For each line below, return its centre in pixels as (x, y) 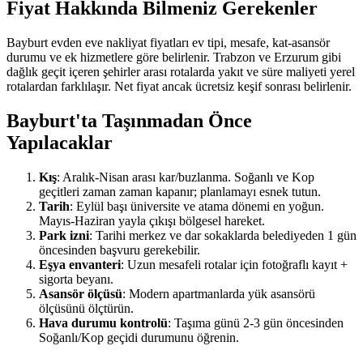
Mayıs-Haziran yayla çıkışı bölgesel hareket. (152, 220)
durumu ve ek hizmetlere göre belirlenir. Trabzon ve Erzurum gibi (174, 57)
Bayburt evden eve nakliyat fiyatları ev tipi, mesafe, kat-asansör (168, 42)
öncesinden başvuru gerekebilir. (120, 250)
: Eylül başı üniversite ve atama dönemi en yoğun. (197, 206)
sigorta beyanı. (76, 279)
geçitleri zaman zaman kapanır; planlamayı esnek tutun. (180, 191)
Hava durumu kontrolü (103, 322)
